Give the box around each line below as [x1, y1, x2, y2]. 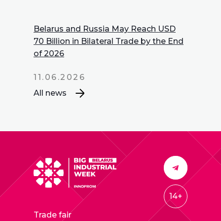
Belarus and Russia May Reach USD [34, 24, 176, 34]
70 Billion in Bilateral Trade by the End [34, 36, 184, 46]
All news [34, 88, 67, 98]
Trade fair [34, 210, 72, 220]
